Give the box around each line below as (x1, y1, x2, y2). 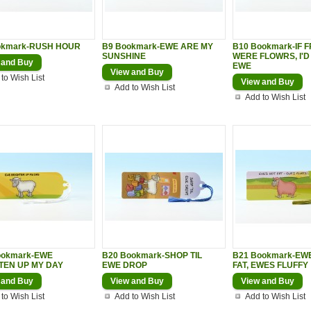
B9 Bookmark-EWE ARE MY (102, 42, 213, 51)
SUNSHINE (102, 51, 146, 61)
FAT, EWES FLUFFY (233, 260, 308, 270)
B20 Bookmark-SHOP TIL (102, 251, 202, 260)
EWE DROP (102, 260, 147, 270)
